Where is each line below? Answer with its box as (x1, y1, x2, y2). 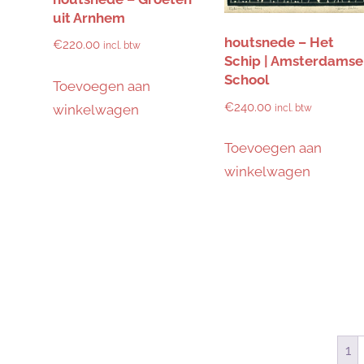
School (223, 71, 269, 89)
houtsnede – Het (223, 34, 334, 51)
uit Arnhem (52, 9, 125, 26)
